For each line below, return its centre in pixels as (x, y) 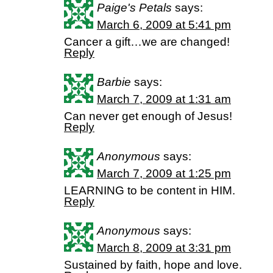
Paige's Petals (134, 8)
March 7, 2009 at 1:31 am (164, 99)
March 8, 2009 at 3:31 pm (164, 248)
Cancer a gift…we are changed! (147, 42)
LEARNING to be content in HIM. (150, 190)
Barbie (114, 82)
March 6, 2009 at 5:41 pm (164, 25)
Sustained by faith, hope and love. (153, 265)
